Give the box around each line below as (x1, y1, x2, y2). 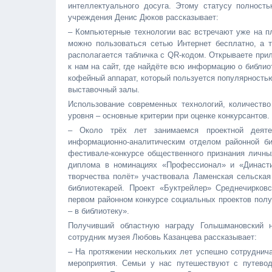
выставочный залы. (68, 85, 140, 94)
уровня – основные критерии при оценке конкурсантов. (68, 111, 270, 120)
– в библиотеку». (68, 206, 129, 216)
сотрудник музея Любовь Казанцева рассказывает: (68, 233, 257, 242)
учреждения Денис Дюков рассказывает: (68, 13, 219, 22)
